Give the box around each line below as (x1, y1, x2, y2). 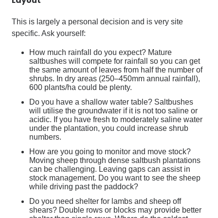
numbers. (29, 133, 61, 141)
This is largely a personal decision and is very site (12, 18, 183, 26)
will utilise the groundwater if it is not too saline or (29, 107, 198, 115)
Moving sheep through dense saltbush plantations (29, 156, 200, 164)
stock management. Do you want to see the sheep (29, 174, 200, 182)
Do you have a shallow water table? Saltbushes (29, 98, 193, 106)
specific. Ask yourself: (12, 29, 86, 37)
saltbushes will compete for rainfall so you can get (29, 57, 200, 65)
